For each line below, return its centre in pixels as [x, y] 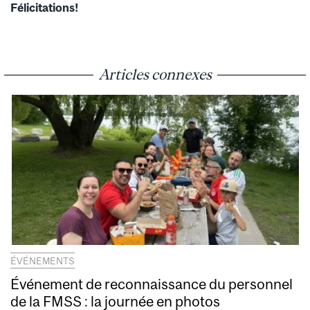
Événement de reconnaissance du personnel [152, 283]
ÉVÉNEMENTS [43, 261]
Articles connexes [155, 74]
